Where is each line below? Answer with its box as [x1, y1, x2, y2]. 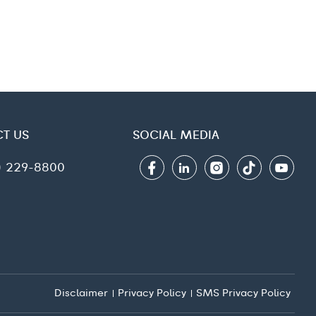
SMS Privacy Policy [196, 288, 291, 298]
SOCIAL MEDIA [132, 130, 219, 141]
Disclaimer [54, 288, 108, 298]
